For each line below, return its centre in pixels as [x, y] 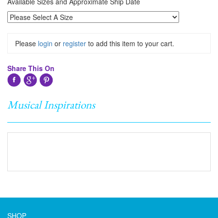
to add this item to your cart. [130, 44]
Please [27, 44]
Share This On [31, 68]
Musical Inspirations [51, 105]
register [74, 44]
